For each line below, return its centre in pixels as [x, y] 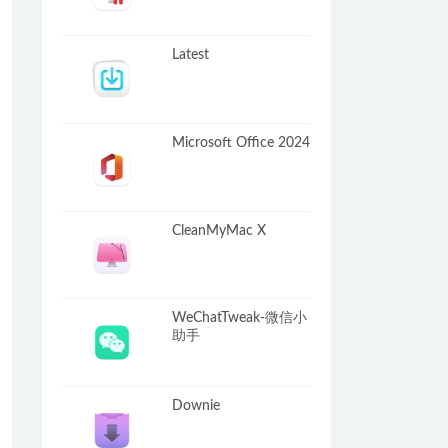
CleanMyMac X [218, 230]
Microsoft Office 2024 [240, 143]
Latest [190, 55]
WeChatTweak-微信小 [239, 318]
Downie [195, 406]
